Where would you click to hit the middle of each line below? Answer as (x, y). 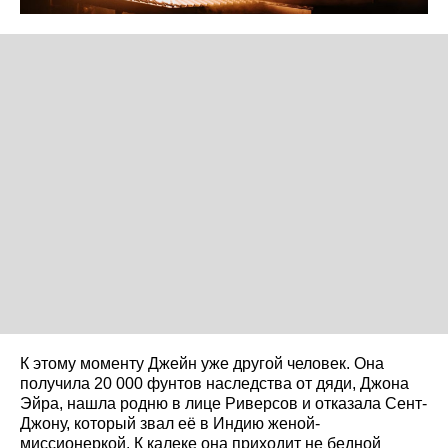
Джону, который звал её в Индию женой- (170, 424)
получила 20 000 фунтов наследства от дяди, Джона (214, 384)
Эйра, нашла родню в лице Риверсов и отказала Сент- (223, 404)
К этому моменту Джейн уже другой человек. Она (202, 364)
